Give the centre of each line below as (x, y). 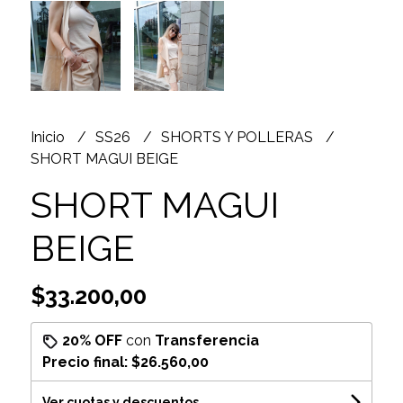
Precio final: (86, 362)
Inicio (49, 137)
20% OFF (92, 340)
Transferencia (206, 340)
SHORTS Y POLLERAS (238, 137)
